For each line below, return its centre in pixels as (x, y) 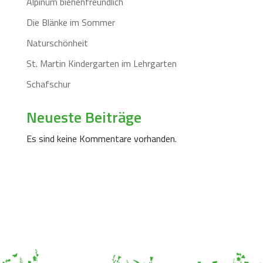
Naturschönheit (57, 43)
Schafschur (48, 84)
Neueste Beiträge (84, 117)
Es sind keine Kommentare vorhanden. (101, 138)
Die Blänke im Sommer (70, 22)
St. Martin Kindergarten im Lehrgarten (101, 63)
